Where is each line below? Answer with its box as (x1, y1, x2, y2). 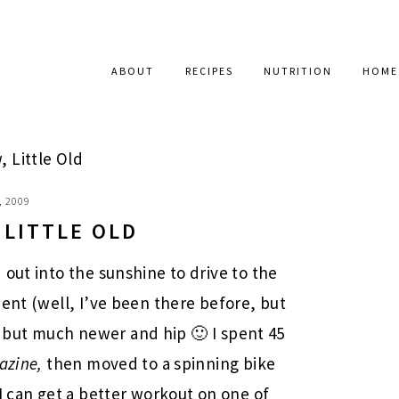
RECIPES (184, 64, 233, 77)
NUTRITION (264, 64, 333, 77)
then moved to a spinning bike (46, 353, 276, 374)
